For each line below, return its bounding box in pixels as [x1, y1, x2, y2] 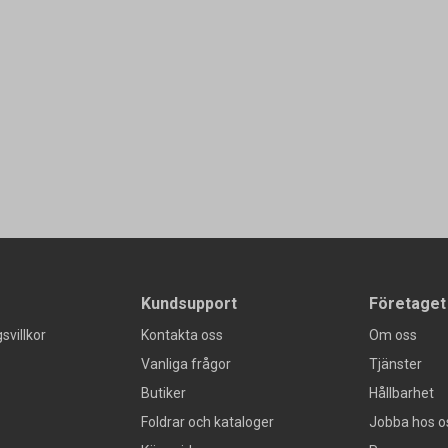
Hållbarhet [369, 385, 434, 401]
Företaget [369, 294, 446, 313]
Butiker [141, 385, 186, 401]
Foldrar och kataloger [141, 414, 274, 430]
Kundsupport [141, 294, 237, 313]
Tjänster [369, 356, 422, 372]
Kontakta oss [141, 327, 223, 343]
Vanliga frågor [141, 356, 231, 372]
